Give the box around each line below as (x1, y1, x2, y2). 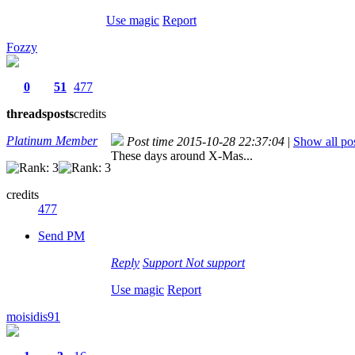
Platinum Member (6, 133, 97, 147)
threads (6, 106, 47, 120)
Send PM (38, 228, 85, 242)
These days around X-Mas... (111, 148, 253, 162)
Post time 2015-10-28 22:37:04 (127, 134, 284, 148)
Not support (185, 255, 245, 269)
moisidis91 (6, 309, 60, 323)
